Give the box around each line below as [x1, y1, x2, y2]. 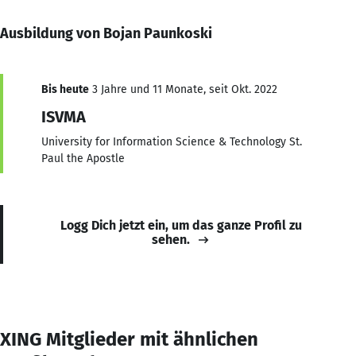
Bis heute [41, 82, 89, 96]
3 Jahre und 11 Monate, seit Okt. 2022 [89, 82, 277, 96]
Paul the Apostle [41, 151, 125, 165]
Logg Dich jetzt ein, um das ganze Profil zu [60, 217, 302, 233]
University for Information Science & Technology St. [41, 134, 302, 149]
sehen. [152, 231, 190, 247]
